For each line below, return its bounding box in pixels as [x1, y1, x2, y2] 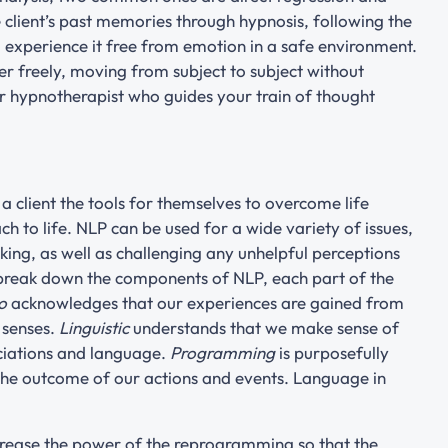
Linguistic [59, 316, 129, 338]
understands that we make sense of [129, 316, 399, 338]
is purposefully [275, 341, 389, 363]
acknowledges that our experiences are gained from [7, 291, 404, 313]
